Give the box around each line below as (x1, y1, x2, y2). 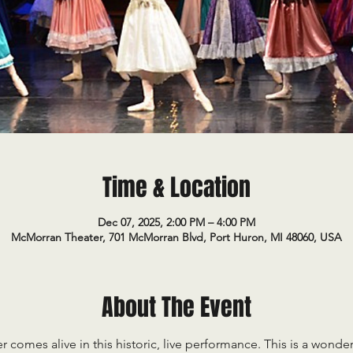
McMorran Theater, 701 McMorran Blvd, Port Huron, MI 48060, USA (11, 230, 342, 244)
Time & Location (102, 170, 251, 205)
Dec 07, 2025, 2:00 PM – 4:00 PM (98, 215, 255, 229)
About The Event (102, 290, 251, 325)
